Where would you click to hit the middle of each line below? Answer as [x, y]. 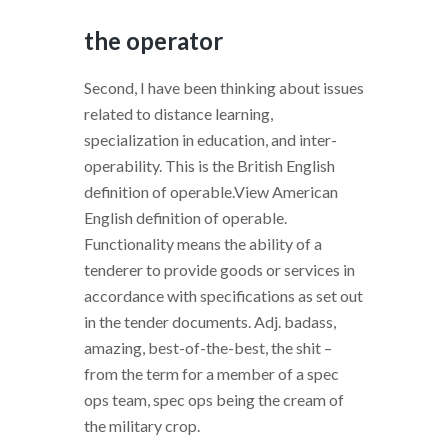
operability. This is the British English [209, 165]
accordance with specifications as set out [223, 295]
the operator [153, 40]
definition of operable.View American [211, 191]
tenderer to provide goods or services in [219, 269]
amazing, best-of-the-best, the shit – [208, 347]
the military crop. [142, 425]
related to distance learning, [178, 113]
